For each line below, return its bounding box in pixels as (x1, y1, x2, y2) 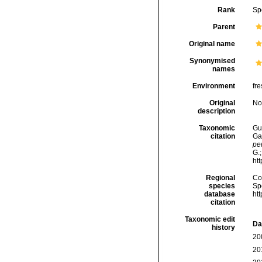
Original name (188, 40, 235, 48)
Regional (205, 174, 235, 182)
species (208, 182, 235, 190)
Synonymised (189, 57, 235, 65)
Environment (192, 82, 235, 90)
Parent (212, 23, 235, 31)
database (204, 190, 235, 198)
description (197, 107, 235, 115)
